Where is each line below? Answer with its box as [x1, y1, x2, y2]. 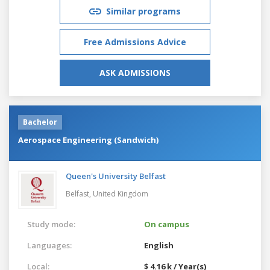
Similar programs [106, 5, 181, 17]
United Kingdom [93, 188, 148, 199]
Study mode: [27, 218, 75, 230]
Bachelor [23, 116, 57, 127]
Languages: [27, 239, 72, 251]
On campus [144, 218, 189, 230]
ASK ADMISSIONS [99, 66, 171, 78]
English [144, 239, 174, 251]
